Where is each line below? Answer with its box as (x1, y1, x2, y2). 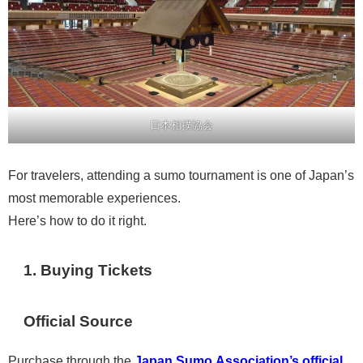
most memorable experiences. (8, 191, 181, 205)
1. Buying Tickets (23, 262, 153, 278)
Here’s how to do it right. (8, 214, 147, 228)
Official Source (23, 313, 134, 329)
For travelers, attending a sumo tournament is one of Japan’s (8, 169, 354, 182)
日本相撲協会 (150, 117, 213, 132)
